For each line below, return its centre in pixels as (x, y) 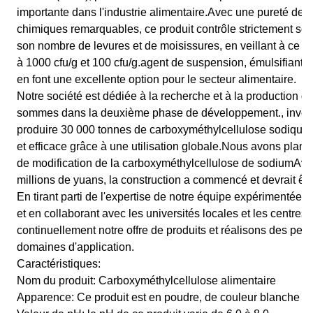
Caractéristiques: (59, 264)
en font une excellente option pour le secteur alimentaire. (156, 79)
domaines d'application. (75, 247)
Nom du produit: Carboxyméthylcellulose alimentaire (146, 281)
